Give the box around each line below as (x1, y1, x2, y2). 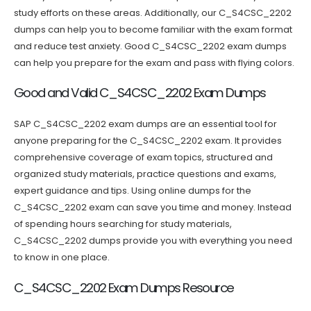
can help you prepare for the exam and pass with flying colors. (14, 56, 294, 69)
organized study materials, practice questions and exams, (14, 167, 276, 181)
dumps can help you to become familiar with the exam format (14, 22, 292, 36)
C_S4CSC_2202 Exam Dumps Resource (14, 278, 234, 296)
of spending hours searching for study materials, (14, 217, 232, 231)
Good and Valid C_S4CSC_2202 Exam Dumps (14, 84, 266, 102)
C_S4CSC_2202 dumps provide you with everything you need (14, 234, 292, 248)
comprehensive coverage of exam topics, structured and (14, 151, 273, 165)
